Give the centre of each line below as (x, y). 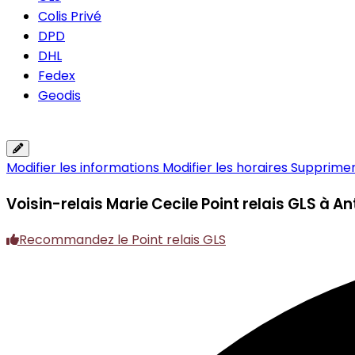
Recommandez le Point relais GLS (122, 240)
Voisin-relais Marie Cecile (104, 204)
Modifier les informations (84, 168)
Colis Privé (70, 16)
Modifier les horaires (227, 168)
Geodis (59, 95)
